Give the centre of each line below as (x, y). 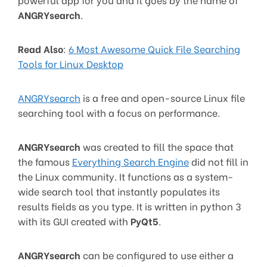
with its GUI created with (74, 221)
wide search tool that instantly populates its (119, 191)
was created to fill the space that (157, 146)
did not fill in (219, 161)
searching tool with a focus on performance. (119, 112)
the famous (45, 161)
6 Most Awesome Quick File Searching (154, 48)
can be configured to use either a (157, 254)
